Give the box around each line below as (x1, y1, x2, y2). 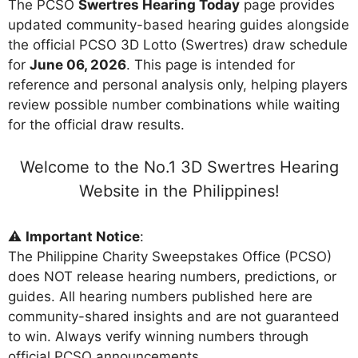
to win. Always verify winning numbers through (8, 328, 308, 345)
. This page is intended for (126, 56, 295, 73)
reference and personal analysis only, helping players (8, 76, 348, 93)
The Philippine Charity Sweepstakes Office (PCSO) (8, 249, 332, 265)
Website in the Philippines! (78, 181, 280, 201)
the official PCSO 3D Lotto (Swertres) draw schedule (8, 36, 348, 53)
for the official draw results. (8, 116, 185, 133)
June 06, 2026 (30, 56, 126, 73)
